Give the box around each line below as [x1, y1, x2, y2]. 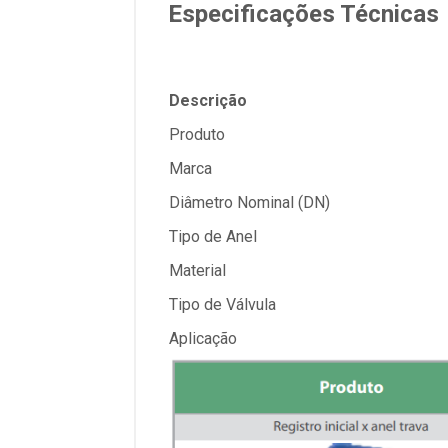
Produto [169, 125, 225, 144]
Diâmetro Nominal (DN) [169, 193, 330, 212]
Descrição [169, 91, 247, 110]
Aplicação [169, 329, 237, 348]
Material [169, 261, 226, 280]
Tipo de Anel [169, 227, 257, 246]
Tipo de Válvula [169, 295, 276, 314]
